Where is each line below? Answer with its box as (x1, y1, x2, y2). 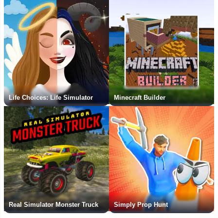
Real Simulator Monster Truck (9, 200, 98, 208)
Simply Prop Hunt (114, 200, 168, 208)
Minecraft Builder (114, 93, 165, 101)
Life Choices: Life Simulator (9, 93, 93, 101)
